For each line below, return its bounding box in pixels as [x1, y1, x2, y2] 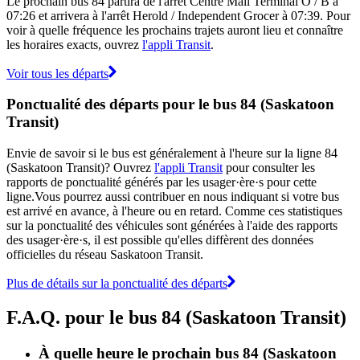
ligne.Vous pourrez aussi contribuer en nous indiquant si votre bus [6, 189, 339, 203]
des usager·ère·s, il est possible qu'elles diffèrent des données [6, 232, 313, 247]
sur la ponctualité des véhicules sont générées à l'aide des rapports [6, 218, 337, 232]
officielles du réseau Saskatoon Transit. [6, 247, 203, 261]
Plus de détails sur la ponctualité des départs [6, 276, 227, 290]
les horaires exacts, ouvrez [6, 37, 142, 51]
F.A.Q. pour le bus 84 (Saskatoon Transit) [6, 306, 346, 328]
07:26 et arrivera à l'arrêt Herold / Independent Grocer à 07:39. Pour [6, 8, 350, 22]
